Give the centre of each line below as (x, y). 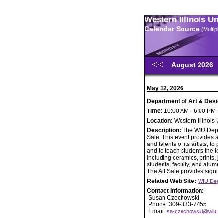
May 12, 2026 (165, 88)
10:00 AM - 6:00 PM (189, 111)
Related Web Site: (172, 181)
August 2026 (193, 65)
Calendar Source (173, 29)
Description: (165, 130)
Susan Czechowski (173, 198)
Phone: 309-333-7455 (177, 204)
